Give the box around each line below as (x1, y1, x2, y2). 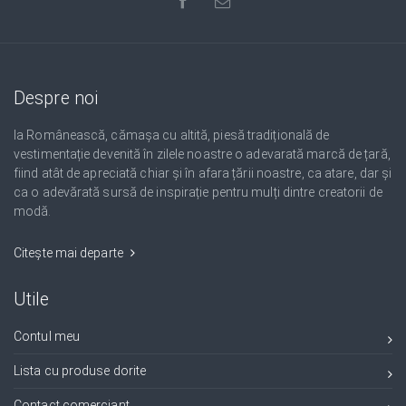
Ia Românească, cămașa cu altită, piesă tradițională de (14, 128, 330, 142)
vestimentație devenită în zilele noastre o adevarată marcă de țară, (14, 147, 391, 161)
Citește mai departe (14, 246, 126, 260)
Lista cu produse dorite (14, 363, 147, 378)
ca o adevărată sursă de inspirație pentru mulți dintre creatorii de (14, 185, 382, 199)
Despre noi (14, 88, 98, 109)
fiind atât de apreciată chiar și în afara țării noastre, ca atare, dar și (14, 166, 392, 180)
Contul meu (14, 329, 80, 343)
